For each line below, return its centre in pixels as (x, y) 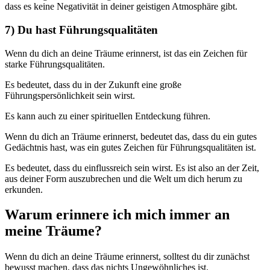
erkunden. (24, 189)
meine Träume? (53, 231)
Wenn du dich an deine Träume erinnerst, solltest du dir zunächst (127, 257)
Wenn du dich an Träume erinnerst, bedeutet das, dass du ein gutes (131, 136)
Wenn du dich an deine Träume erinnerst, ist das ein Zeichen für (126, 53)
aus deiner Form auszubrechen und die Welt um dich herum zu (124, 178)
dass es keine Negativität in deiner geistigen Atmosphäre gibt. (121, 7)
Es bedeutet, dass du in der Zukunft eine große (93, 84)
